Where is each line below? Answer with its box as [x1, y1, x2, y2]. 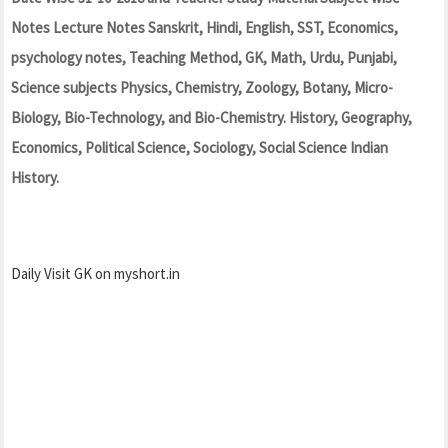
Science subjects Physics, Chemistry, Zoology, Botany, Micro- [11, 78, 393, 98]
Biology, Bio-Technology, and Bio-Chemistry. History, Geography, [11, 108, 412, 128]
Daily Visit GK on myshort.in [11, 264, 180, 284]
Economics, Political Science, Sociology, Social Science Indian [11, 138, 388, 158]
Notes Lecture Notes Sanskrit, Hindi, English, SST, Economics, [11, 18, 398, 38]
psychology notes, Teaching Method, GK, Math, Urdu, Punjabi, [11, 48, 397, 68]
